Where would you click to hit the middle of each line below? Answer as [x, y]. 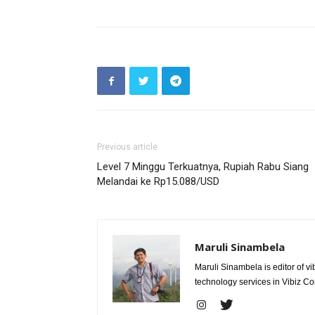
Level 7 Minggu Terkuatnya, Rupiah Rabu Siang [203, 167]
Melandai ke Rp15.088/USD [158, 181]
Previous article [127, 147]
